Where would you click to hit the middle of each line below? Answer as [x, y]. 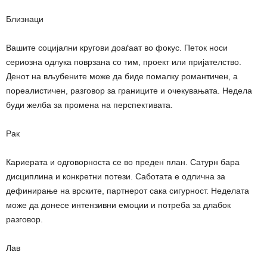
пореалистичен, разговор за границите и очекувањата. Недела [129, 90]
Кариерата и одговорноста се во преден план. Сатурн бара [123, 162]
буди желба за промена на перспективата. [89, 105]
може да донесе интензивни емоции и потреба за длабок [118, 205]
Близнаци [25, 19]
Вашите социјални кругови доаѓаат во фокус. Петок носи [117, 47]
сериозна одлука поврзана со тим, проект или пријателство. [124, 62]
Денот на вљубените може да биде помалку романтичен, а [122, 76]
